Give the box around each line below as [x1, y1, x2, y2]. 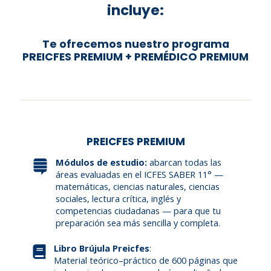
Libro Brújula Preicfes [54, 242, 150, 255]
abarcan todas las [147, 156, 222, 169]
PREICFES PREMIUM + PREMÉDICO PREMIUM [22, 50, 249, 65]
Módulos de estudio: [56, 156, 148, 169]
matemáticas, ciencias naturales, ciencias [56, 180, 220, 193]
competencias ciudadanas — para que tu [56, 204, 221, 217]
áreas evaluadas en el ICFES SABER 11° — [56, 168, 224, 181]
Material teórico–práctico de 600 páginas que [54, 254, 238, 267]
